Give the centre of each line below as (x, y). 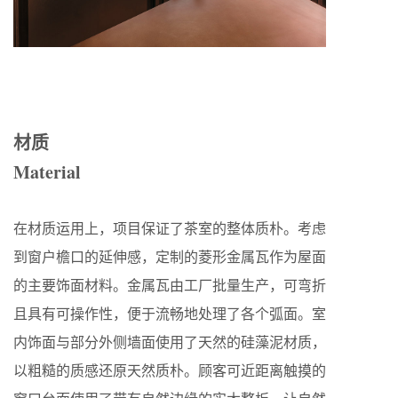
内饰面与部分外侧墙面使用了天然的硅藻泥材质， (170, 342)
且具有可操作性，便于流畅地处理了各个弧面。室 (170, 314)
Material (47, 172)
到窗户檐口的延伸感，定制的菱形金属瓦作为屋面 (170, 257)
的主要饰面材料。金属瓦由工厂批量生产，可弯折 (170, 285)
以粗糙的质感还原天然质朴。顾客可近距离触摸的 (170, 370)
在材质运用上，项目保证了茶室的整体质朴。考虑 (170, 228)
